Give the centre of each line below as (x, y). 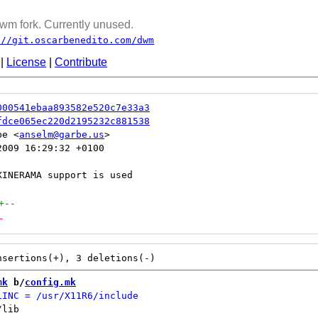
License (26, 62)
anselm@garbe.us (62, 135)
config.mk (50, 282)
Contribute (81, 62)
